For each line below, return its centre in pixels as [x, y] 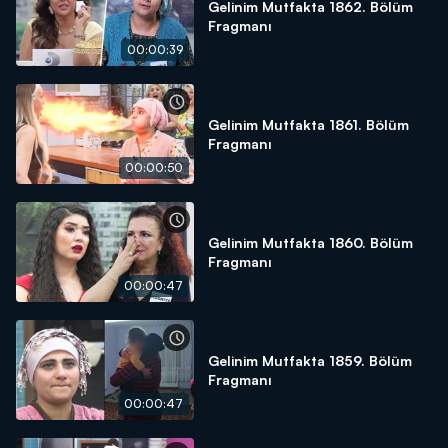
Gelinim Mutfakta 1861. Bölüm [308, 124]
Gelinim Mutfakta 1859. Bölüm [310, 360]
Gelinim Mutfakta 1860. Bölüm [310, 242]
